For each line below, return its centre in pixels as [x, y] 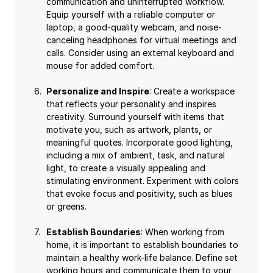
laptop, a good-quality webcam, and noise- [134, 27]
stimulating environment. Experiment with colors [143, 181]
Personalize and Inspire [98, 91]
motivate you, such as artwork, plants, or [129, 129]
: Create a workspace [192, 91]
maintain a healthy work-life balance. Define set [142, 257]
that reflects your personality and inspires [131, 104]
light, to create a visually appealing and [126, 168]
